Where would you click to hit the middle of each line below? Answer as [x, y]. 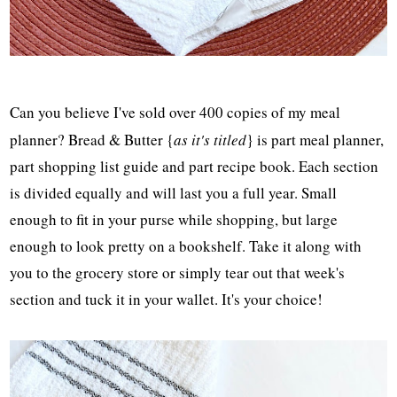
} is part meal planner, [315, 140]
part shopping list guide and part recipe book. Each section [195, 167]
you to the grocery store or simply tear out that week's [178, 273]
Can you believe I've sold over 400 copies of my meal [175, 113]
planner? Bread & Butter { [92, 140]
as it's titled [210, 140]
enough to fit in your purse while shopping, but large [174, 220]
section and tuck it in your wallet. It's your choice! [167, 300]
